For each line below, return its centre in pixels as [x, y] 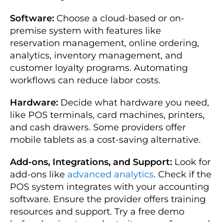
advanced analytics [111, 174]
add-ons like [39, 174]
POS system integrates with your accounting [110, 187]
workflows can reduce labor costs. [85, 80]
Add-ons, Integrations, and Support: [91, 162]
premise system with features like [85, 30]
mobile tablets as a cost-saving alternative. [105, 139]
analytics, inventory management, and [96, 55]
